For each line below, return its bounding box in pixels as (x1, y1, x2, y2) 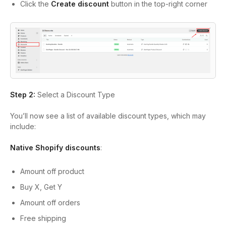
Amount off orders (20, 198, 80, 207)
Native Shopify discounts (10, 143, 100, 152)
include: (10, 122, 36, 131)
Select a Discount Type (35, 90, 115, 99)
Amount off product (20, 167, 84, 176)
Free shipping (20, 214, 66, 223)
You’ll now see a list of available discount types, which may (10, 111, 206, 121)
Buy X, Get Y (20, 183, 62, 192)
